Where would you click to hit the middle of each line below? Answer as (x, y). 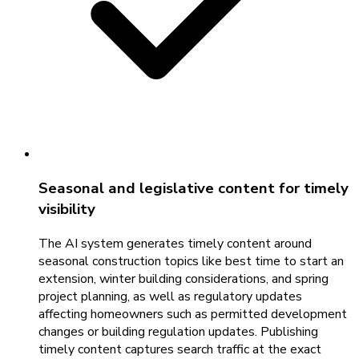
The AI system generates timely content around (175, 243)
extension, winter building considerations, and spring (184, 278)
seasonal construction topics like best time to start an (191, 261)
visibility (67, 210)
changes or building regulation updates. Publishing (178, 331)
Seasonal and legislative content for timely (194, 189)
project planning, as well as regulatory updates (170, 296)
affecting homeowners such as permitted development (193, 314)
